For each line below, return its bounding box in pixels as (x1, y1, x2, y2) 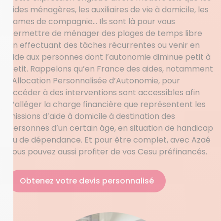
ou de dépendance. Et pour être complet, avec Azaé (8, 134, 211, 146)
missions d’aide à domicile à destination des (8, 110, 175, 122)
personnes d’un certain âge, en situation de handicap (8, 122, 213, 134)
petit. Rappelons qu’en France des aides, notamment (8, 63, 213, 74)
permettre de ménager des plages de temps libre (8, 28, 202, 39)
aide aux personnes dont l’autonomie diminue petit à (8, 51, 211, 63)
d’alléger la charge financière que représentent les (8, 99, 206, 110)
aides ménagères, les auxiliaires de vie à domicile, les (8, 4, 209, 15)
